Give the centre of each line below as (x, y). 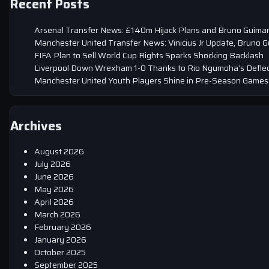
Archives (36, 126)
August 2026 (59, 152)
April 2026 (54, 202)
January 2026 (60, 240)
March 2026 (57, 215)
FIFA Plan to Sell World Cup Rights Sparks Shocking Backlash (149, 55)
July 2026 (53, 164)
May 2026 (54, 189)
